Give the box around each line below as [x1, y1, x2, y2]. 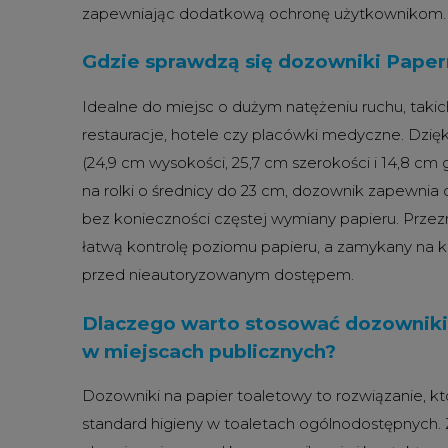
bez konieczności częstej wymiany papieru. [82, 209, 399, 229]
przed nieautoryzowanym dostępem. [82, 265, 354, 285]
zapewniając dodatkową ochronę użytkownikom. [82, 3, 446, 23]
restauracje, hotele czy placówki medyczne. [82, 125, 404, 145]
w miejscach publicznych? [82, 339, 336, 363]
